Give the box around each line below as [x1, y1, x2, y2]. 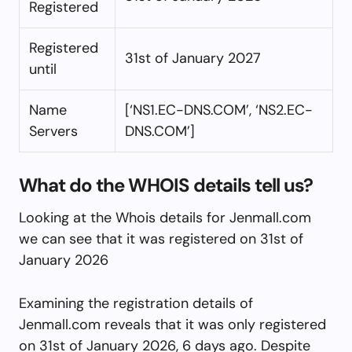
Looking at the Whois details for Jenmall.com [19, 207, 311, 227]
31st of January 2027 [125, 48, 261, 68]
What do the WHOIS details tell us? [19, 172, 313, 197]
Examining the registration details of [19, 293, 253, 313]
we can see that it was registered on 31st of [19, 229, 303, 248]
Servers [29, 121, 78, 141]
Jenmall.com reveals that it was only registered [19, 314, 326, 334]
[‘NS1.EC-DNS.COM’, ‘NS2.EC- [125, 100, 313, 119]
